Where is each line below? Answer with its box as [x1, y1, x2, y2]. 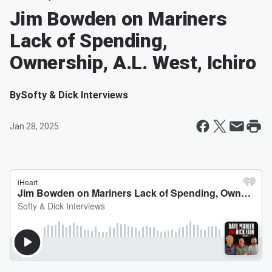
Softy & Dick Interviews [21, 89, 128, 101]
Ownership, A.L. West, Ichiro [10, 51, 256, 74]
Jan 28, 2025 [10, 121, 59, 131]
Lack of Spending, [10, 29, 168, 52]
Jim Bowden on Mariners [10, 7, 227, 30]
